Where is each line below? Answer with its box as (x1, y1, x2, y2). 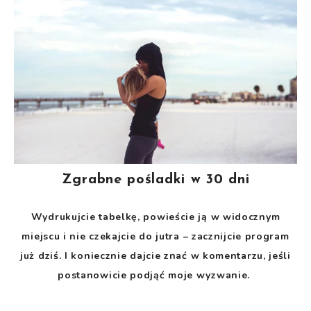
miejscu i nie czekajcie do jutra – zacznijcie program (22, 229, 289, 243)
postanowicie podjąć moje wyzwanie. (58, 268, 253, 282)
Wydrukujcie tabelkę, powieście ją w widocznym (31, 210, 280, 224)
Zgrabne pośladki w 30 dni (61, 172, 250, 187)
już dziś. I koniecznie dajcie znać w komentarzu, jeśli (20, 249, 291, 262)
